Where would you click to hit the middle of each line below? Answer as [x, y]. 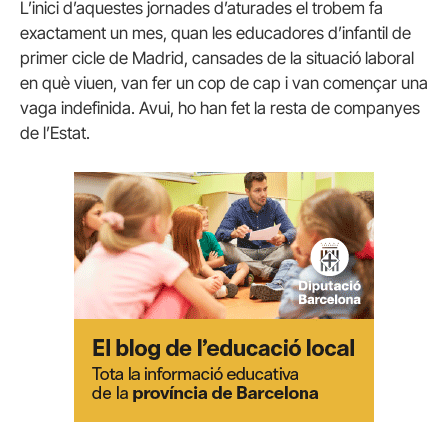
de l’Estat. [55, 132]
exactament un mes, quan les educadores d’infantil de [215, 32]
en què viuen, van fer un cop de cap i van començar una [224, 82]
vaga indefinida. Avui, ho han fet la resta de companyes [220, 107]
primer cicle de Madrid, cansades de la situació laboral [217, 57]
